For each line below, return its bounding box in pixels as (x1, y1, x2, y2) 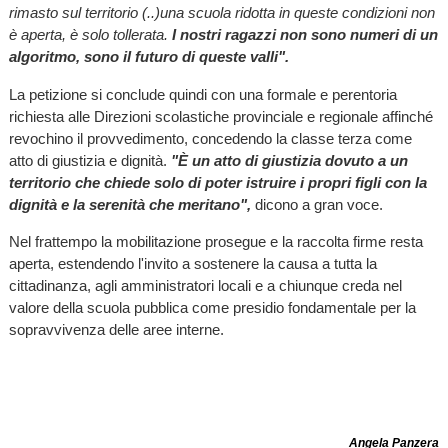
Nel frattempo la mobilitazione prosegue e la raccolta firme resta (8, 232, 423, 250)
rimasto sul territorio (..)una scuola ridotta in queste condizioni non (8, 4, 435, 22)
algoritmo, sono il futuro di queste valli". (8, 48, 289, 66)
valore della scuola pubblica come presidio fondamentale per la (8, 298, 416, 316)
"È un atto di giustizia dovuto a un (170, 151, 408, 169)
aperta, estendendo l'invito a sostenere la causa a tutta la (8, 254, 377, 272)
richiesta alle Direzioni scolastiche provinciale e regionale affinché (8, 107, 433, 125)
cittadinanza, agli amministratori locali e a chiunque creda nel (8, 276, 402, 294)
